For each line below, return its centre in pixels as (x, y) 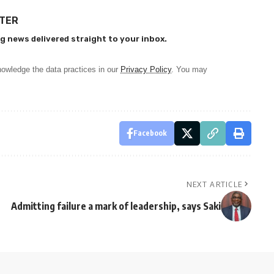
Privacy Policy (146, 70)
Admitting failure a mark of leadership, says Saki (116, 206)
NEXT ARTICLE (214, 184)
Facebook (150, 133)
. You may (189, 70)
